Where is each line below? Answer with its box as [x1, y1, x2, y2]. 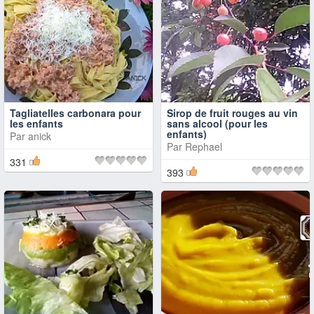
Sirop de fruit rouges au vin [167, 106, 298, 120]
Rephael [185, 139, 222, 153]
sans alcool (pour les [167, 116, 268, 130]
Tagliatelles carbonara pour [10, 106, 141, 120]
